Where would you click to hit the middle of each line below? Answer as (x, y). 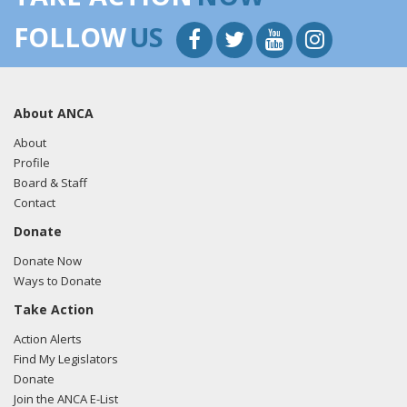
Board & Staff (50, 183)
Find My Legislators (66, 359)
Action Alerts (48, 339)
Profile (32, 163)
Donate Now (48, 261)
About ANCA (54, 113)
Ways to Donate (58, 281)
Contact (35, 203)
